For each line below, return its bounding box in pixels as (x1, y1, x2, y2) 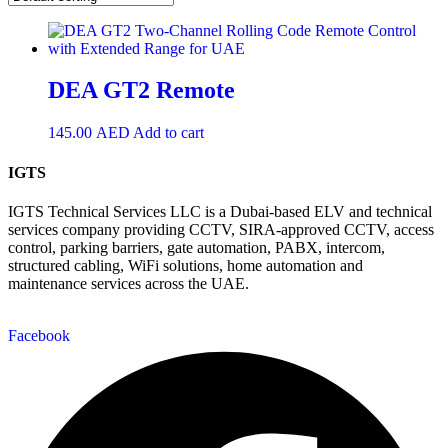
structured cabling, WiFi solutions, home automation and (8, 256, 363, 274)
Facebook (8, 326, 70, 344)
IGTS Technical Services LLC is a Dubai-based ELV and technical (8, 202, 432, 220)
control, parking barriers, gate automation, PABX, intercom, (8, 238, 385, 256)
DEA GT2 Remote (48, 77, 235, 104)
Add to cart (133, 124, 204, 142)
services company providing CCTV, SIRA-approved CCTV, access (8, 220, 434, 238)
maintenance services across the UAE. (8, 274, 249, 292)
